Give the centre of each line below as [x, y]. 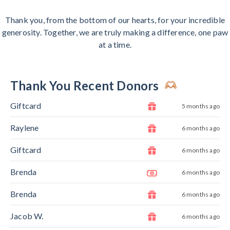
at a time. [115, 45]
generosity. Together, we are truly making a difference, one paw [115, 32]
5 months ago [200, 106]
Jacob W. [27, 216]
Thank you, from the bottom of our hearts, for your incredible [115, 20]
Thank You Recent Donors [86, 86]
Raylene [25, 128]
